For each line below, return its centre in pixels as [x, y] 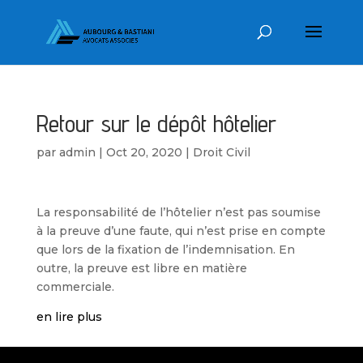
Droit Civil [221, 152]
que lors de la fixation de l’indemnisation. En [165, 250]
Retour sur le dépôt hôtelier [156, 123]
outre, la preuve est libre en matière [141, 268]
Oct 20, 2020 [144, 152]
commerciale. [75, 287]
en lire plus [69, 317]
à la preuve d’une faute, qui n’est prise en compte [181, 231]
